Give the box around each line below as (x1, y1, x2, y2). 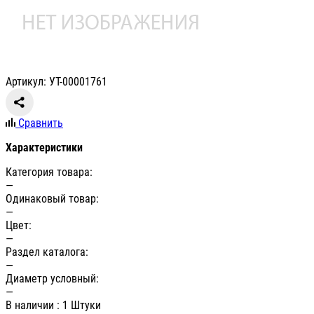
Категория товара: (6, 165, 93, 179)
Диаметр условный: (6, 272, 99, 286)
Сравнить (18, 116, 63, 130)
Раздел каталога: (6, 245, 88, 259)
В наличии (6, 299, 57, 313)
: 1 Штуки (57, 299, 101, 313)
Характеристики (6, 141, 83, 155)
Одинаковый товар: (6, 192, 99, 206)
